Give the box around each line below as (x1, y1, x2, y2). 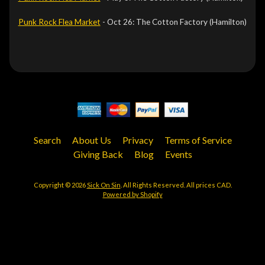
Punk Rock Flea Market (18, 17, 101, 27)
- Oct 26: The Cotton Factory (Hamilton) (100, 17, 247, 27)
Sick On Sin (86, 181, 121, 189)
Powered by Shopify (102, 190, 163, 198)
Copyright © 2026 (33, 181, 87, 189)
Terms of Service (164, 134, 232, 146)
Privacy (122, 134, 153, 146)
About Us (72, 134, 111, 146)
